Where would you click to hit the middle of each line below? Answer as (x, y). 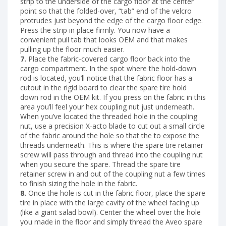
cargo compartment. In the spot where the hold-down (108, 68)
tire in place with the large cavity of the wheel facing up (110, 202)
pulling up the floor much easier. (72, 49)
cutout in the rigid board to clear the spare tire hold (103, 87)
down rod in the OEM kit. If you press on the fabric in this (113, 97)
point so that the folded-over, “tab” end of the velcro (106, 11)
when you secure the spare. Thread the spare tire (100, 164)
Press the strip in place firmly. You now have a (95, 30)
